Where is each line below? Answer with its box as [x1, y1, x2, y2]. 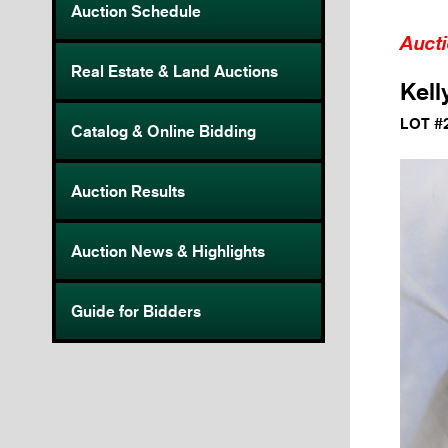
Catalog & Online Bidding [71, 121, 256, 142]
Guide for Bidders [71, 301, 201, 322]
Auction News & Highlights [71, 241, 265, 262]
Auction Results [71, 181, 185, 202]
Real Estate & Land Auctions [71, 61, 278, 82]
